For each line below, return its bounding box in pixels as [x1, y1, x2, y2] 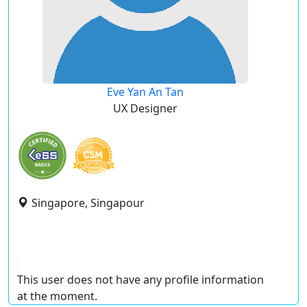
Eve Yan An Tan [107, 84, 184, 99]
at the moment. [17, 288, 97, 304]
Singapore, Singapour [32, 195, 145, 210]
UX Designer [113, 101, 177, 116]
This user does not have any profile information [17, 272, 264, 287]
